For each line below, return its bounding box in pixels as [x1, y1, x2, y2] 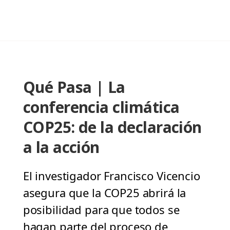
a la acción [23, 137, 100, 158]
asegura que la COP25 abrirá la [23, 185, 186, 201]
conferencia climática [23, 97, 180, 118]
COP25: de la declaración [23, 117, 202, 138]
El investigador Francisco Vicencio [23, 168, 200, 184]
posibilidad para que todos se [23, 202, 180, 218]
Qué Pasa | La [23, 76, 125, 98]
